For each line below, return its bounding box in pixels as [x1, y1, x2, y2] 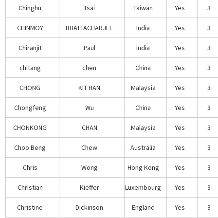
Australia [130, 143, 156, 152]
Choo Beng [14, 143, 46, 152]
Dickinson [75, 202, 104, 212]
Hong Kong [127, 163, 159, 172]
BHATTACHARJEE [66, 23, 113, 32]
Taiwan [133, 3, 153, 12]
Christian [17, 182, 43, 192]
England [131, 202, 155, 212]
